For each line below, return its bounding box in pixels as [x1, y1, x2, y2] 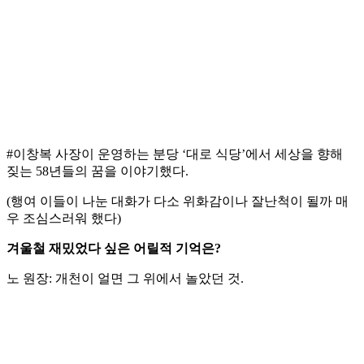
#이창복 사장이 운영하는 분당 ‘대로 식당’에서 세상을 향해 [6, 147, 343, 162]
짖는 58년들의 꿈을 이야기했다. [6, 164, 188, 179]
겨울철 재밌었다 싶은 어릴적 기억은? [6, 241, 221, 256]
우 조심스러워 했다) [6, 211, 121, 226]
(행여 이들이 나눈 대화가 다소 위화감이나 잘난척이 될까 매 [6, 194, 349, 209]
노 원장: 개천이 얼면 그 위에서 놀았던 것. [6, 271, 244, 286]
